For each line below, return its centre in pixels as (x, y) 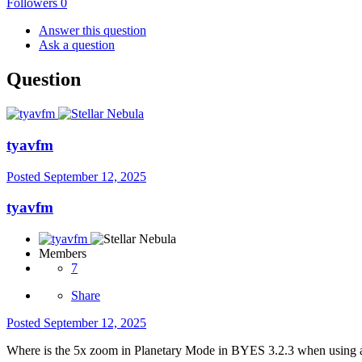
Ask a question (77, 45)
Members (63, 254)
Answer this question (93, 31)
